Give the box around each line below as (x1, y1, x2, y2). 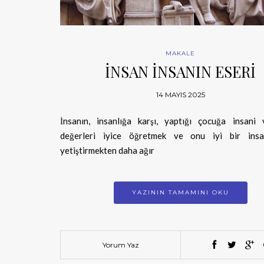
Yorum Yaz (102, 240, 139, 249)
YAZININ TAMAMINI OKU (131, 188, 229, 196)
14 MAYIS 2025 (156, 90, 205, 99)
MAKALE (166, 49, 196, 57)
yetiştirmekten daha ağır (60, 144, 154, 156)
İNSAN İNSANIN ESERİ (105, 61, 256, 82)
